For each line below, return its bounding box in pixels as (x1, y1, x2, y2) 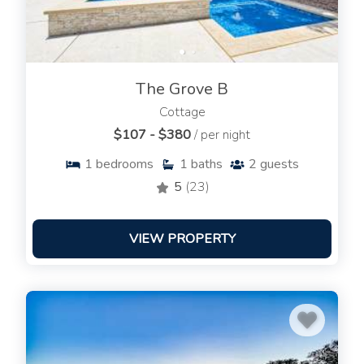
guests (260, 155, 299, 174)
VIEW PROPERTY (128, 230, 236, 249)
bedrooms (96, 155, 154, 174)
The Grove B (136, 78, 228, 101)
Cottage (158, 103, 206, 122)
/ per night (194, 126, 250, 145)
